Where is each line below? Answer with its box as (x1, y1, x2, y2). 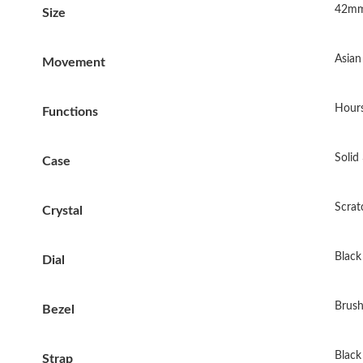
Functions (42, 105, 98, 118)
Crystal (42, 203, 83, 217)
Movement (42, 55, 105, 69)
